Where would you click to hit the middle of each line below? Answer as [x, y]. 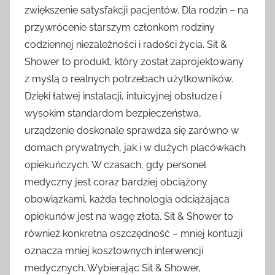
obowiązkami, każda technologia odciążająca [127, 199]
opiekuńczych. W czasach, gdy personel [115, 165]
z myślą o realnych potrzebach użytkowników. [129, 79]
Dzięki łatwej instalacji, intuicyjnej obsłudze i [123, 96]
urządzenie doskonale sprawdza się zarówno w [132, 131]
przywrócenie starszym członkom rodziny [120, 28]
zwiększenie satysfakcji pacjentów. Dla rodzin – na [137, 10]
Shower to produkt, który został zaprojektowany [134, 62]
